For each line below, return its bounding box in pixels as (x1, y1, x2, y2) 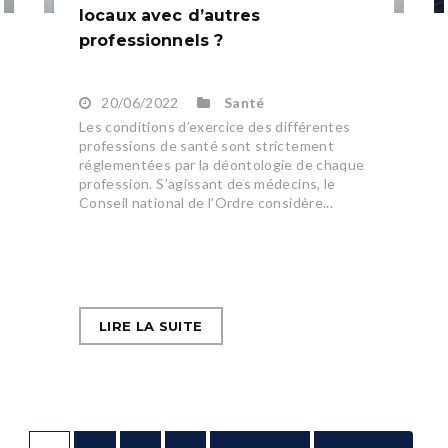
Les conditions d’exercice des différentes (78, 118, 351, 136)
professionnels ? (78, 31, 224, 51)
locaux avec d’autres (78, 6, 260, 26)
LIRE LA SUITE (98, 318, 203, 335)
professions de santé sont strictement (78, 137, 334, 155)
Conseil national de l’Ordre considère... (78, 194, 333, 212)
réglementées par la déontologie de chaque (78, 156, 365, 174)
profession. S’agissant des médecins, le (78, 175, 336, 193)
